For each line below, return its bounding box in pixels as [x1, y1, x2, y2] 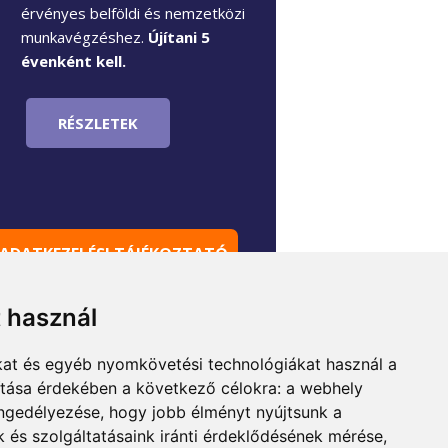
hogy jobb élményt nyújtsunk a [109, 402, 342, 422]
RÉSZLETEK [58, 112, 138, 133]
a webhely [286, 378, 363, 398]
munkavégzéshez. [21, 26, 148, 47]
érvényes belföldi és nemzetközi [21, 2, 245, 23]
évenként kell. [21, 50, 126, 71]
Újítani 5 [148, 26, 210, 47]
